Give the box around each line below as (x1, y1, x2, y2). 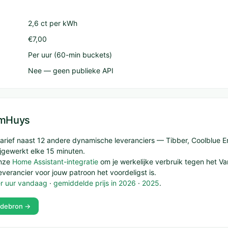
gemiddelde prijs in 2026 (53, 179, 136, 187)
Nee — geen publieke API (28, 66, 113, 75)
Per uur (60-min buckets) (28, 50, 112, 59)
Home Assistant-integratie (12, 157, 98, 166)
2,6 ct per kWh (28, 19, 77, 27)
